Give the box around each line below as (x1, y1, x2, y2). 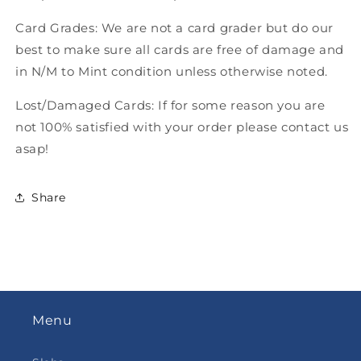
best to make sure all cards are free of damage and (15, 42, 345, 58)
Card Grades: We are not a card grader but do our (15, 20, 334, 36)
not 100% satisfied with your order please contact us (15, 119, 349, 135)
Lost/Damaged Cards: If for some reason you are (15, 98, 326, 114)
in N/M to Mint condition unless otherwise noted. (15, 64, 328, 80)
